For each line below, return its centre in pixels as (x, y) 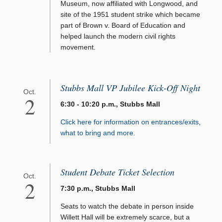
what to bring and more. (98, 133)
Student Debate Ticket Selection (117, 172)
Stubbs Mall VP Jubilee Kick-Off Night (130, 87)
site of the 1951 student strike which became (130, 14)
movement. (78, 47)
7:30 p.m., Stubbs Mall (98, 188)
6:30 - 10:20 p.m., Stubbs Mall (110, 104)
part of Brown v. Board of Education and (123, 25)
